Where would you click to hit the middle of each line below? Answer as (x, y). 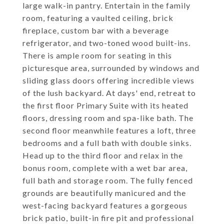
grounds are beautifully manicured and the (104, 193)
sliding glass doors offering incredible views (108, 80)
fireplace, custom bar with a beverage (96, 30)
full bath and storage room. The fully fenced (108, 180)
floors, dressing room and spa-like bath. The (108, 118)
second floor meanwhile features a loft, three (109, 130)
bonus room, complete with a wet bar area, (105, 168)
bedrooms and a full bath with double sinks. (107, 143)
